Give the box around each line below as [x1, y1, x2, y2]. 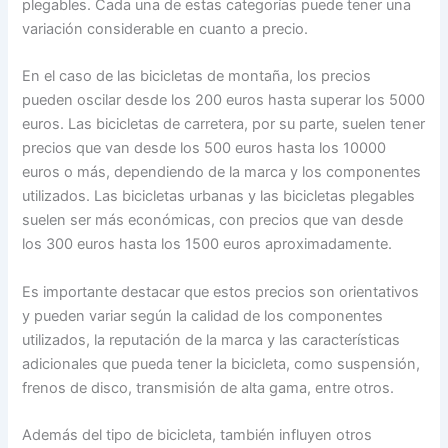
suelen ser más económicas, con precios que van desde [22, 211, 404, 230]
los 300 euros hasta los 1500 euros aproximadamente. [22, 235, 393, 254]
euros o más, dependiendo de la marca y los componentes [22, 163, 422, 182]
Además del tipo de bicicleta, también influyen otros [22, 426, 373, 445]
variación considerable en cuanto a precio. [22, 20, 309, 39]
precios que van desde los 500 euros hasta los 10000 [22, 139, 387, 158]
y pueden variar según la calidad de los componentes [22, 306, 384, 325]
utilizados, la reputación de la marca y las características [22, 330, 401, 349]
